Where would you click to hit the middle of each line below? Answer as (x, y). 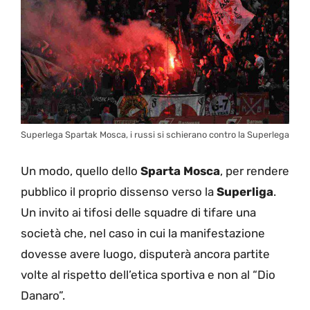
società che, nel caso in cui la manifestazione (143, 233)
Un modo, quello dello (81, 171)
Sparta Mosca (180, 171)
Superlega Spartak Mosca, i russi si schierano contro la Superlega (155, 135)
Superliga (245, 191)
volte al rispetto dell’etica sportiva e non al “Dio (148, 274)
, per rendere (255, 171)
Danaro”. (43, 295)
